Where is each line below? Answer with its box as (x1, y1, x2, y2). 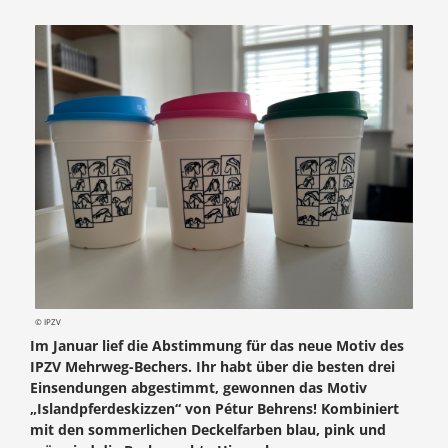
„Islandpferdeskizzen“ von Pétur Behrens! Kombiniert (30, 398, 399, 418)
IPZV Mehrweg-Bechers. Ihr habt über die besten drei (30, 356, 395, 376)
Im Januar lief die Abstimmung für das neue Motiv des (30, 335, 404, 355)
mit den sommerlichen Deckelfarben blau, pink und (30, 419, 386, 439)
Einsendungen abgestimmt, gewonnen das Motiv (30, 377, 367, 397)
